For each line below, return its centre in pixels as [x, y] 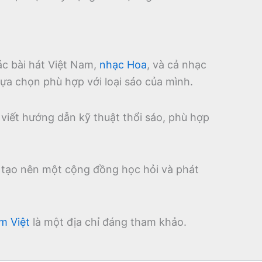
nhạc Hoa [123, 65]
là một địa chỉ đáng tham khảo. [108, 222]
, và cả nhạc [177, 65]
